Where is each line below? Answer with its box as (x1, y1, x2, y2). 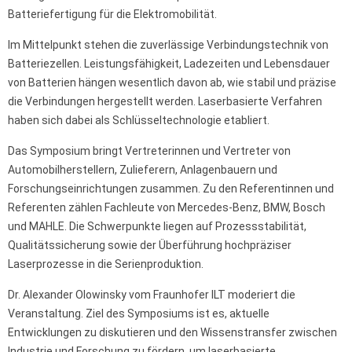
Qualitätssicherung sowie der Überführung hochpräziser (8, 238, 291, 251)
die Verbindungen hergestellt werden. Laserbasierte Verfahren (8, 94, 322, 108)
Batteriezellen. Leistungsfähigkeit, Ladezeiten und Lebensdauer (8, 57, 330, 70)
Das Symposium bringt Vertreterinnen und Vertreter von (8, 144, 291, 157)
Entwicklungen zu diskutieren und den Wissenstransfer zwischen (8, 325, 337, 339)
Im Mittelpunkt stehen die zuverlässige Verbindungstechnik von (8, 38, 328, 51)
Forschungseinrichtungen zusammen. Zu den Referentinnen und (8, 181, 334, 195)
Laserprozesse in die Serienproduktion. (8, 257, 203, 270)
